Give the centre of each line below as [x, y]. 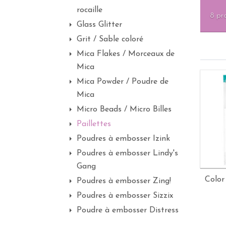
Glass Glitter [99, 25]
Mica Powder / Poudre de [123, 82]
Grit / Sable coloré [110, 39]
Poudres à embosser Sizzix [125, 196]
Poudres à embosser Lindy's [127, 153]
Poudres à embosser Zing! [124, 181]
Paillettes [94, 124]
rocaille [90, 10]
